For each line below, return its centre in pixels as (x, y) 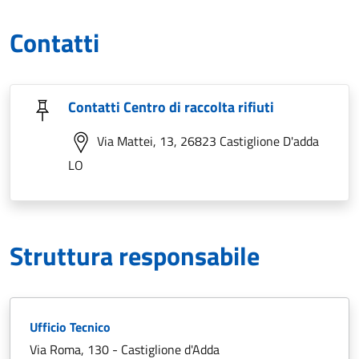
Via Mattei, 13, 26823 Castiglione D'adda (206, 141)
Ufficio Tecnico (70, 327)
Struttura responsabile (135, 256)
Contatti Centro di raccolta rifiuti (171, 107)
